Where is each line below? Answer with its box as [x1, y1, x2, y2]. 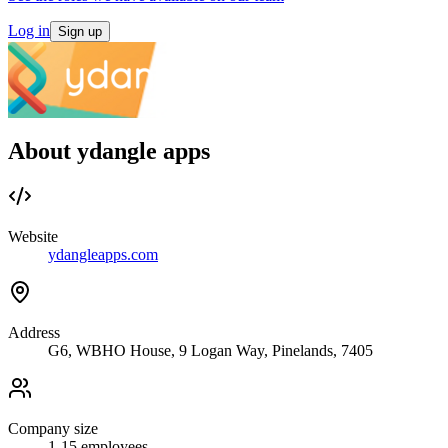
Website [8, 228, 58, 246]
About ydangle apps [8, 137, 210, 164]
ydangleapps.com [48, 246, 158, 264]
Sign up [58, 23, 102, 39]
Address [8, 324, 60, 342]
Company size [8, 420, 98, 438]
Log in [8, 21, 50, 39]
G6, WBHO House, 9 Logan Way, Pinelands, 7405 [48, 342, 373, 360]
